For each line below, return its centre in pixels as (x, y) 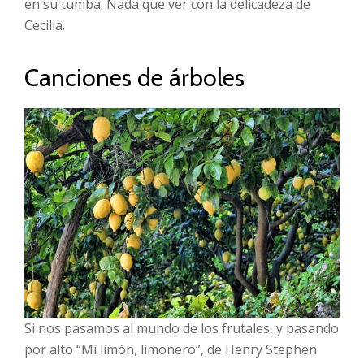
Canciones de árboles (134, 78)
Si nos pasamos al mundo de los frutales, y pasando (182, 329)
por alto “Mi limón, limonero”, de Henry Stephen (171, 350)
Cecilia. (45, 26)
